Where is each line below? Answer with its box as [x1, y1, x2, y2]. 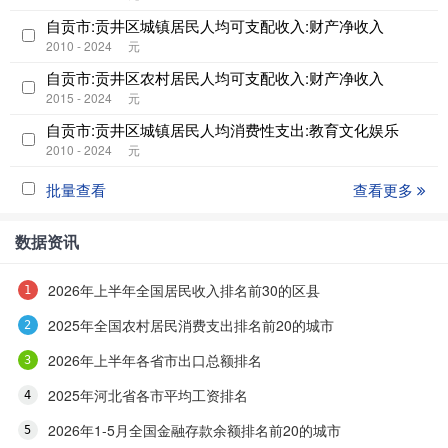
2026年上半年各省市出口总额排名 [47, 350, 262, 371]
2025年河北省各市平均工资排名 [47, 385, 248, 406]
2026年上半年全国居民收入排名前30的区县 [47, 280, 320, 301]
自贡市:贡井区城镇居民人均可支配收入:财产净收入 [46, 15, 384, 37]
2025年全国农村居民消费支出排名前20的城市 [47, 315, 334, 336]
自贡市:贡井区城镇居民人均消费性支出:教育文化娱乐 [46, 119, 399, 141]
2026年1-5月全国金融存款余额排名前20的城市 [47, 420, 341, 441]
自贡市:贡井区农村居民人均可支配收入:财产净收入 [46, 67, 384, 89]
